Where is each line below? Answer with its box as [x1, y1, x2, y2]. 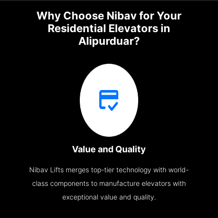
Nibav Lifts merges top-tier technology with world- [29, 165, 189, 174]
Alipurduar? [78, 35, 140, 48]
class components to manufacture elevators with [32, 179, 186, 188]
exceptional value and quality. [62, 193, 156, 201]
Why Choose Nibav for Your [36, 9, 182, 22]
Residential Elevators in [48, 22, 170, 35]
